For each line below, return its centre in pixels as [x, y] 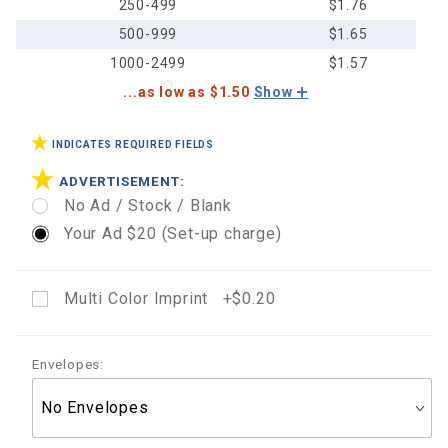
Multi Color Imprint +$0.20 [170, 299]
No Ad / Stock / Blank [148, 206]
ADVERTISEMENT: [122, 181]
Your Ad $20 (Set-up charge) [173, 234]
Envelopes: [68, 364]
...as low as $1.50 [188, 92]
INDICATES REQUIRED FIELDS [133, 144]
